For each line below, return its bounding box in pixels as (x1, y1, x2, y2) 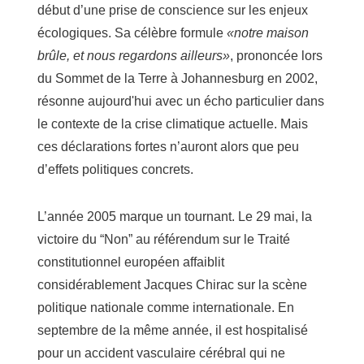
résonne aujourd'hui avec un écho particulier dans (37, 94, 324, 109)
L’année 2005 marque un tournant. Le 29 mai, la (37, 210, 312, 224)
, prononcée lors (230, 49, 323, 63)
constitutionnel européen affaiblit (37, 255, 224, 270)
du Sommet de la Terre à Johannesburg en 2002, (37, 71, 318, 86)
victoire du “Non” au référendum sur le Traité (37, 232, 290, 247)
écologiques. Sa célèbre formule (37, 26, 223, 41)
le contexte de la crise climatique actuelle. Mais (37, 117, 308, 132)
